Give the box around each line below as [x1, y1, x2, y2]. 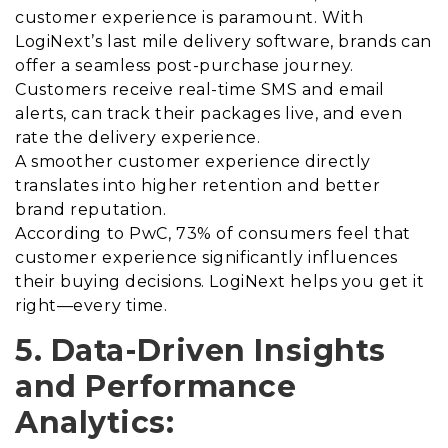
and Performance [15, 368, 297, 406]
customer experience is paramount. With [15, 8, 364, 28]
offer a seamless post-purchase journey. [15, 56, 354, 76]
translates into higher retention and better [15, 176, 381, 196]
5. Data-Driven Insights [15, 332, 386, 370]
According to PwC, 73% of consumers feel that [15, 224, 411, 244]
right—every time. [15, 296, 168, 316]
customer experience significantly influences [15, 248, 398, 268]
